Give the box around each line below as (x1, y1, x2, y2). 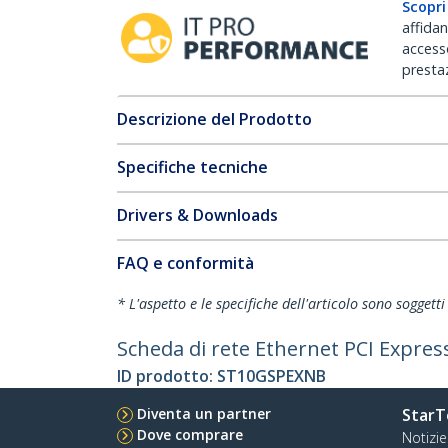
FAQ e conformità (117, 252, 254, 274)
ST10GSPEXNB (217, 365, 326, 387)
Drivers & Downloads (117, 204, 278, 226)
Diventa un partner (137, 404, 271, 423)
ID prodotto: (117, 365, 217, 387)
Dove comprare (137, 425, 243, 444)
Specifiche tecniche (117, 156, 268, 178)
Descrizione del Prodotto (117, 108, 312, 130)
